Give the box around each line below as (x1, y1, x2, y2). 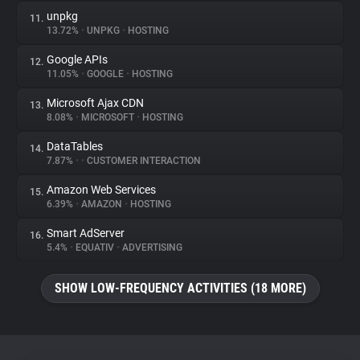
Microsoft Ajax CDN (47, 96, 144, 109)
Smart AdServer (47, 227, 125, 239)
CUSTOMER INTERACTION (84, 155, 201, 166)
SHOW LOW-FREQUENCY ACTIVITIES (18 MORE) (54, 280, 306, 296)
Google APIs (47, 53, 108, 66)
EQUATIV (73, 242, 117, 253)
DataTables (47, 140, 103, 153)
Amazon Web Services (47, 183, 156, 196)
